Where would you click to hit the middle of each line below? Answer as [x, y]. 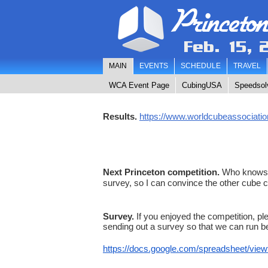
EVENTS [154, 66]
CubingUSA [202, 85]
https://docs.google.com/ [151, 249]
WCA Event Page [139, 85]
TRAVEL [247, 66]
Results [119, 117]
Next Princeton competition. [161, 172]
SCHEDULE [201, 66]
